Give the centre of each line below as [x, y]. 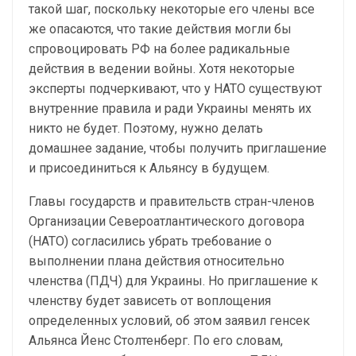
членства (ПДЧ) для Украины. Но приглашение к [173, 281]
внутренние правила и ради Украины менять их [170, 109]
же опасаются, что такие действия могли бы [160, 29]
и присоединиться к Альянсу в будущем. [149, 168]
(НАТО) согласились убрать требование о [150, 242]
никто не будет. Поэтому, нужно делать [146, 129]
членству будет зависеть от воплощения [150, 301]
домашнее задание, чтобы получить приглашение [178, 149]
